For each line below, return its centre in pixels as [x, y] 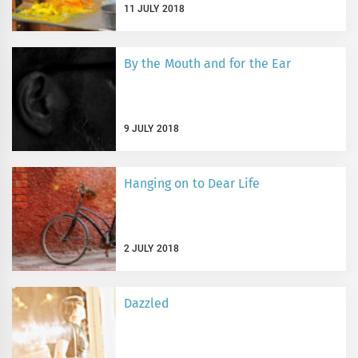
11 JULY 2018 [154, 8]
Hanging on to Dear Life [192, 183]
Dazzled [147, 303]
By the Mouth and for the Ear [207, 63]
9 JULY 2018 [151, 128]
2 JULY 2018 [151, 248]
